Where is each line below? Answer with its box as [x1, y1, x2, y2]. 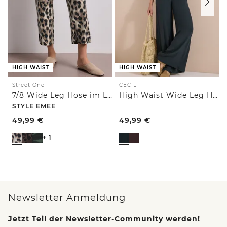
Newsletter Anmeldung [8, 192, 126, 203]
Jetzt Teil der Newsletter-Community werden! [8, 214, 200, 223]
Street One [12, 81, 45, 88]
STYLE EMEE [12, 102, 56, 110]
